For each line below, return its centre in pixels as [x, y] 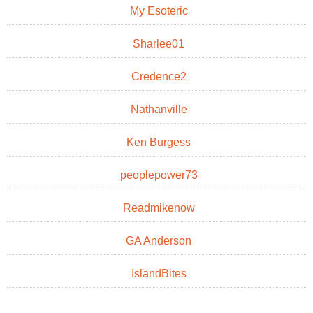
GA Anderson [159, 240]
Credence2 [159, 76]
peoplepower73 [159, 175]
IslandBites [159, 273]
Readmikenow [159, 208]
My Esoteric [159, 10]
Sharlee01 [159, 43]
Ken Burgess [159, 142]
